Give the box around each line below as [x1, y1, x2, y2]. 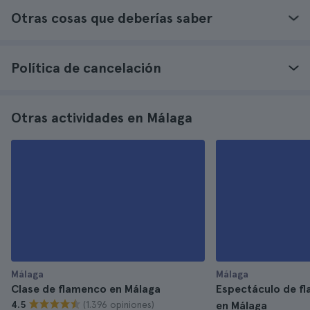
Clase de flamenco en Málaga [11, 282, 161, 295]
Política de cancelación [11, 60, 161, 76]
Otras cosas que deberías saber [11, 10, 212, 26]
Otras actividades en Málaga [11, 109, 192, 126]
